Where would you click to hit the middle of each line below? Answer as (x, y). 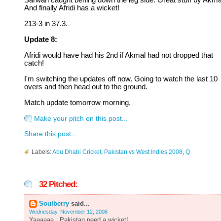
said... (79, 204)
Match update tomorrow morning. (77, 103)
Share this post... (51, 134)
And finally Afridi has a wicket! (72, 8)
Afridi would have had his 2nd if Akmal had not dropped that (119, 55)
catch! (34, 63)
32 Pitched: (58, 184)
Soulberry (54, 204)
